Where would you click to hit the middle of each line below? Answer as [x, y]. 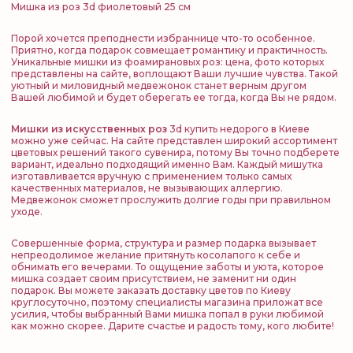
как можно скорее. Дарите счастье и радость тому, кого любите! [173, 326]
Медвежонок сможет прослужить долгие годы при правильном [171, 200]
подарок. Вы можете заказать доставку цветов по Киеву [151, 290]
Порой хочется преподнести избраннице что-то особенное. [163, 38]
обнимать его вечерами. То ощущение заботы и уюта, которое [167, 267]
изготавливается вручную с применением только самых [151, 176]
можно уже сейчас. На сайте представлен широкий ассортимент [174, 141]
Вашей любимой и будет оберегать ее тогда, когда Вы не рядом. [174, 97]
